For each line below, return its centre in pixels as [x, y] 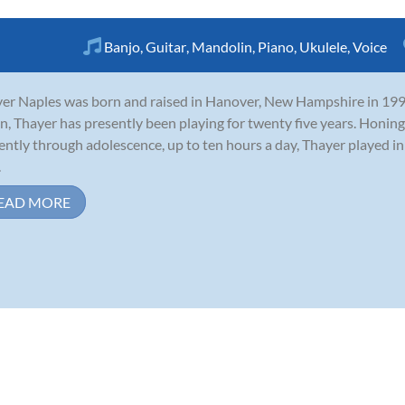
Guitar [166, 47]
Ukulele [323, 47]
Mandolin [222, 47]
